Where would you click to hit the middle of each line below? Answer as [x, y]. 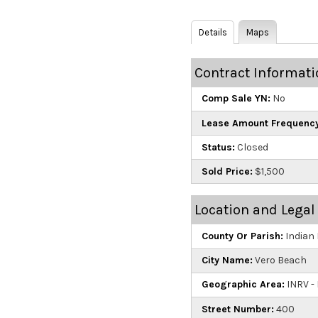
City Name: [227, 261]
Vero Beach [279, 261]
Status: [218, 147]
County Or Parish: [242, 236]
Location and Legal [254, 210]
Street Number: [237, 309]
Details [213, 32]
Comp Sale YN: [236, 99]
